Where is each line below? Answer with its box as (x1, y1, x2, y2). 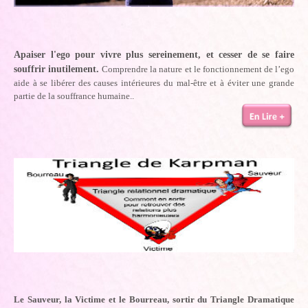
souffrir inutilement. (14, 63, 100, 74)
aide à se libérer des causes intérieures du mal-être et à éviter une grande (14, 77, 294, 88)
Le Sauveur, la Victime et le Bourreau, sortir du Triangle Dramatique (14, 294, 294, 305)
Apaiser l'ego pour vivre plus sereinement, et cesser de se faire (14, 49, 294, 60)
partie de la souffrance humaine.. (14, 90, 134, 101)
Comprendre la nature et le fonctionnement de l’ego (102, 63, 295, 74)
